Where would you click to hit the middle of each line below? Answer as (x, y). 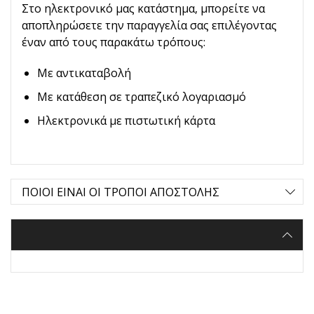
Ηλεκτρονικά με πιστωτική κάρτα (126, 121)
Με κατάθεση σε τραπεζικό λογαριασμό (142, 97)
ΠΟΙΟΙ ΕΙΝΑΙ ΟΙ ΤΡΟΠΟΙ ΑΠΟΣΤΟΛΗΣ (121, 192)
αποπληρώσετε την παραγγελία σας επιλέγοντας (149, 26)
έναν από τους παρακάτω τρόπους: (114, 42)
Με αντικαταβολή (84, 73)
